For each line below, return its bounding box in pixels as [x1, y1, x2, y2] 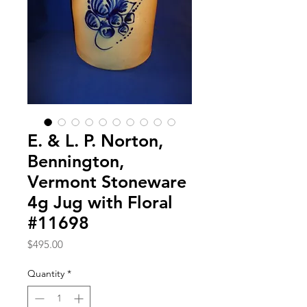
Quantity [27, 267, 64, 280]
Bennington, [27, 150, 124, 171]
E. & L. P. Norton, [27, 130, 163, 151]
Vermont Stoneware [27, 171, 186, 192]
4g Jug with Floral [27, 191, 173, 212]
